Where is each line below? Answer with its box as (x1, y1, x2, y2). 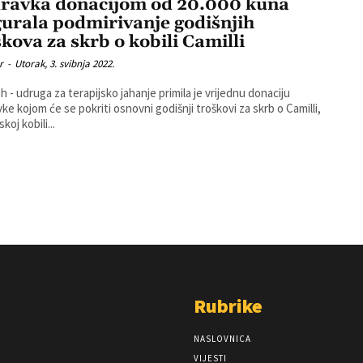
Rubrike (194, 293, 263, 319)
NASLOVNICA (194, 333, 251, 345)
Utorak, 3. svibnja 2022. (15, 56, 115, 70)
